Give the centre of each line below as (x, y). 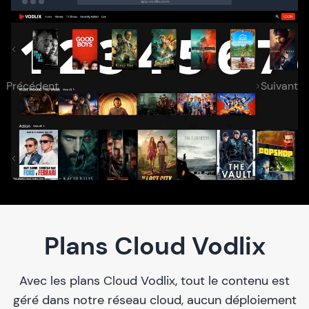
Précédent (33, 86)
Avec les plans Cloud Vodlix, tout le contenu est (154, 280)
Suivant (279, 86)
